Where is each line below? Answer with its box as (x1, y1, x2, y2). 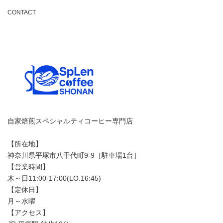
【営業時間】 (7, 163, 49, 171)
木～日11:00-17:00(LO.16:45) (7, 174, 101, 183)
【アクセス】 (7, 209, 49, 217)
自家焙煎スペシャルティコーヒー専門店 (7, 117, 133, 125)
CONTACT (7, 9, 36, 16)
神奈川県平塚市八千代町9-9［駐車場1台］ (7, 151, 140, 160)
